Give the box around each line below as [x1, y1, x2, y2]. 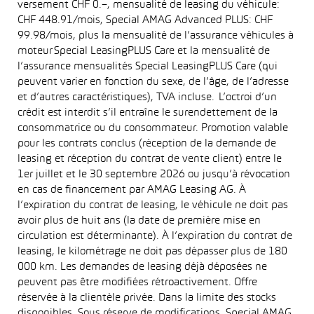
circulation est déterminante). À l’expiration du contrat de [18, 231, 292, 241]
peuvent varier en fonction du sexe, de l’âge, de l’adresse [18, 77, 289, 87]
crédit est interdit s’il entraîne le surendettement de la [18, 108, 278, 118]
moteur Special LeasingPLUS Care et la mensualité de [18, 46, 270, 56]
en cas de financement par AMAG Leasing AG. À [18, 185, 246, 195]
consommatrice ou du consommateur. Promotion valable [18, 123, 288, 133]
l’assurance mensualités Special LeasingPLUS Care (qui [18, 62, 278, 71]
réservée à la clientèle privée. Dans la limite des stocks [18, 293, 276, 303]
